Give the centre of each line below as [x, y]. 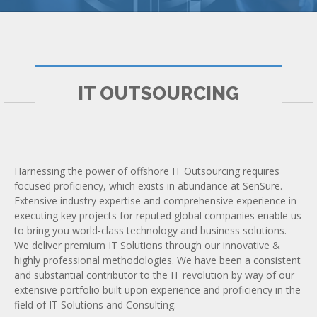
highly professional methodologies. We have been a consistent [157, 260]
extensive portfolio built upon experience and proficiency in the [157, 290]
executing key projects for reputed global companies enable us [158, 215]
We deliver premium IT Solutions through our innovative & [147, 245]
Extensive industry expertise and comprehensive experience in [155, 201]
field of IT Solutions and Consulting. [95, 305]
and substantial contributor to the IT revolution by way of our [154, 275]
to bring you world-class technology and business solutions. [150, 230]
